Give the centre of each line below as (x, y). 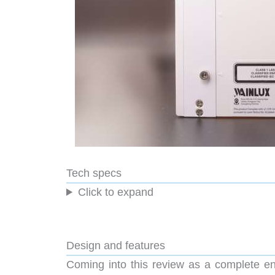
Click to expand (116, 192)
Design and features (116, 245)
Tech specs (94, 173)
